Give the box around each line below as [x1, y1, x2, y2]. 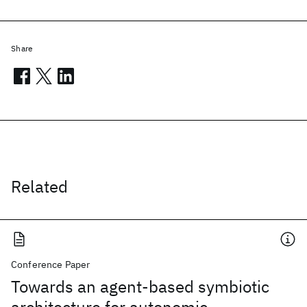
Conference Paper [11, 258, 90, 271]
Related [11, 175, 68, 197]
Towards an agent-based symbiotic [11, 275, 269, 297]
